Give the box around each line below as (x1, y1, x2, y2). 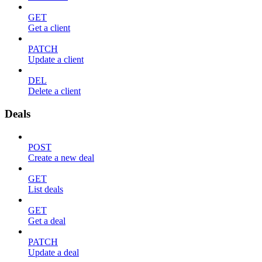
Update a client (28, 54, 84, 65)
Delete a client (28, 86, 81, 96)
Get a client (28, 23, 70, 33)
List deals (28, 184, 63, 194)
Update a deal (28, 247, 79, 257)
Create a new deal (28, 152, 94, 163)
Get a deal (28, 215, 65, 226)
